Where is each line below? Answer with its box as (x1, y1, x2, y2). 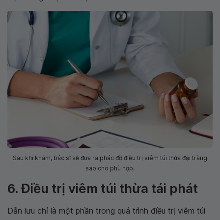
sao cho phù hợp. (85, 165, 135, 172)
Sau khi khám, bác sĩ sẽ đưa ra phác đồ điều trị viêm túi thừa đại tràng (13, 154, 207, 162)
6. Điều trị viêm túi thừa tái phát (7, 181, 198, 196)
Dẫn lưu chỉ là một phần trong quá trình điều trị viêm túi (7, 206, 205, 216)
